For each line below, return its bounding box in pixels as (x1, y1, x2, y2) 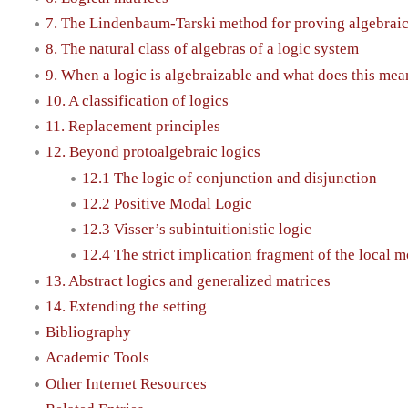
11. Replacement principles (46, 117, 220, 136)
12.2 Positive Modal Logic (82, 194, 252, 212)
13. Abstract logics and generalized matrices (46, 271, 331, 290)
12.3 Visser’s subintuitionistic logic (82, 220, 311, 239)
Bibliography (46, 323, 131, 342)
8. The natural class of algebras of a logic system (46, 40, 359, 58)
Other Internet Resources (46, 374, 207, 393)
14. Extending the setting (46, 297, 207, 315)
